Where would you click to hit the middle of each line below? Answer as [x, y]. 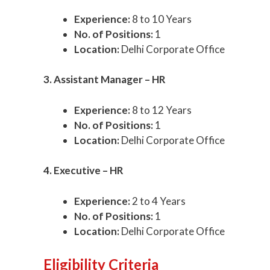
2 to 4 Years [158, 201]
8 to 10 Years [161, 19]
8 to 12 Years [161, 110]
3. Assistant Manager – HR [105, 80]
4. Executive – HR [83, 171]
